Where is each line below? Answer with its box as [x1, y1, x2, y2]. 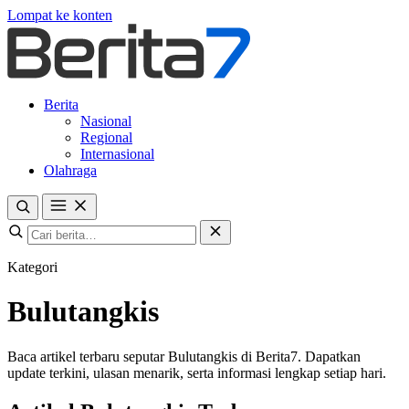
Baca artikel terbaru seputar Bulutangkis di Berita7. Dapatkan [7, 348, 361, 364]
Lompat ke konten [7, 7, 112, 23]
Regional [80, 130, 132, 145]
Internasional [80, 146, 154, 162]
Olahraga [44, 163, 97, 178]
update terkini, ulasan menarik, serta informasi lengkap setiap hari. [7, 364, 386, 381]
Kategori [7, 259, 58, 275]
